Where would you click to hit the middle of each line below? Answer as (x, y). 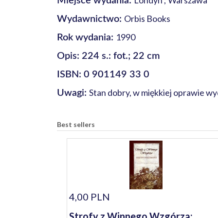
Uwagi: (73, 93)
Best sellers (76, 124)
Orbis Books (147, 18)
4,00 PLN (90, 197)
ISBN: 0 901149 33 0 (103, 74)
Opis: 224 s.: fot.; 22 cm (109, 56)
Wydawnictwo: (91, 19)
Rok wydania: (86, 37)
